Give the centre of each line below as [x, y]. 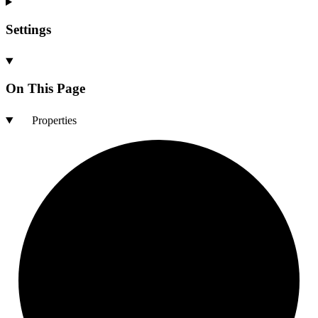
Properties [54, 120]
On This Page [45, 89]
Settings [28, 29]
